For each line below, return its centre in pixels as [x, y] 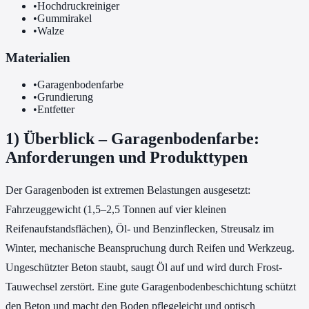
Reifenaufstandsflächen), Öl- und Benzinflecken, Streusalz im [140, 228]
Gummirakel [64, 19]
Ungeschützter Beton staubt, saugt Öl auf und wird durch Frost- [144, 267]
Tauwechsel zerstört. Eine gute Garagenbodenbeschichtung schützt [151, 286]
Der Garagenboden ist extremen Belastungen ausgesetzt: [128, 190]
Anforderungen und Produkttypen [127, 157]
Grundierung [65, 97]
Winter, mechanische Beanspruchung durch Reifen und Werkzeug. [150, 248]
